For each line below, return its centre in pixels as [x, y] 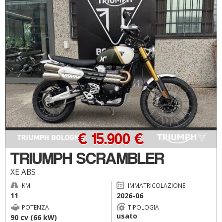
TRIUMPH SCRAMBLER [87, 158]
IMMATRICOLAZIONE [156, 185]
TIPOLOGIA [143, 207]
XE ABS [23, 172]
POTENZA [35, 207]
